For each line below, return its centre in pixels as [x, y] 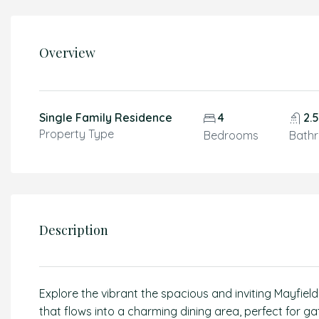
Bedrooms [231, 135]
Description [74, 230]
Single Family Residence [106, 117]
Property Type [77, 134]
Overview [67, 53]
